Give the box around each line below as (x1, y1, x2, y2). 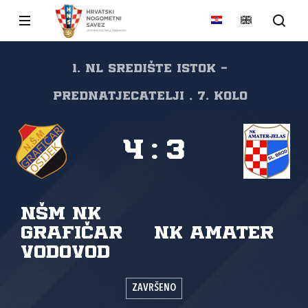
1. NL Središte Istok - (72, 63, 228, 74)
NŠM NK (21, 206, 101, 223)
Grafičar (21, 225, 122, 242)
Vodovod (21, 244, 110, 261)
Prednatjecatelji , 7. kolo (52, 91, 247, 102)
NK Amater (154, 225, 274, 242)
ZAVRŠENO (132, 283, 176, 294)
